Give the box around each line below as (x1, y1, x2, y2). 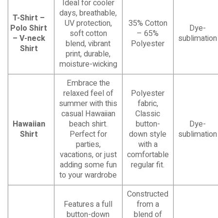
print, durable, (66, 48, 110, 60)
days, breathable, (59, 7, 117, 19)
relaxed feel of (63, 87, 113, 99)
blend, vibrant (66, 37, 110, 50)
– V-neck (12, 32, 45, 44)
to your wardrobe (59, 169, 117, 181)
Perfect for (69, 128, 107, 140)
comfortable (127, 148, 169, 161)
